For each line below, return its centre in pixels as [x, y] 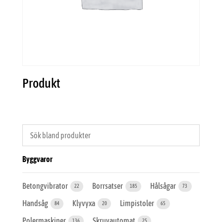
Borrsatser [108, 186]
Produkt [41, 83]
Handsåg [35, 203]
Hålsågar [164, 186]
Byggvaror [37, 159]
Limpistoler [138, 203]
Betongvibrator [45, 186]
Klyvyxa [84, 203]
